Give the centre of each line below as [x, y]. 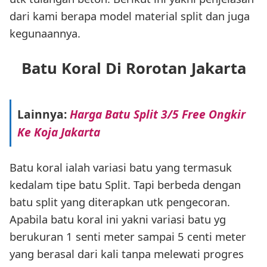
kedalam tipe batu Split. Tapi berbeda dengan [125, 184]
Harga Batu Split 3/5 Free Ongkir [157, 114]
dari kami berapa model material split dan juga [130, 15]
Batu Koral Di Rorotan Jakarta [133, 69]
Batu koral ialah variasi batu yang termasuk [121, 167]
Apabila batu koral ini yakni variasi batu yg [118, 219]
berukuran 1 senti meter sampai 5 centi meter [128, 236]
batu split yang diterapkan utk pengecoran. [120, 201]
